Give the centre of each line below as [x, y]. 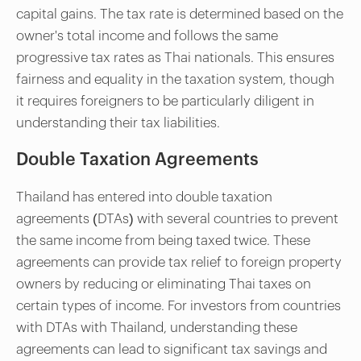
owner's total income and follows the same [147, 35]
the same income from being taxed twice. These [163, 240]
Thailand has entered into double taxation [144, 197]
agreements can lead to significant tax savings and [172, 349]
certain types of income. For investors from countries [178, 305]
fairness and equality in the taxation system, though [175, 79]
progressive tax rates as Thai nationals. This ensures [175, 57]
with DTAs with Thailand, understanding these [157, 327]
